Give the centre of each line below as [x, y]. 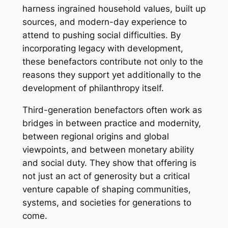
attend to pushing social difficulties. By [101, 35]
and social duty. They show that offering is [109, 163]
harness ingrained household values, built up [114, 9]
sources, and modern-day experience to [104, 22]
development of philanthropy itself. [93, 88]
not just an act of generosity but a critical [106, 176]
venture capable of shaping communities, [106, 190]
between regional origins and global [95, 137]
